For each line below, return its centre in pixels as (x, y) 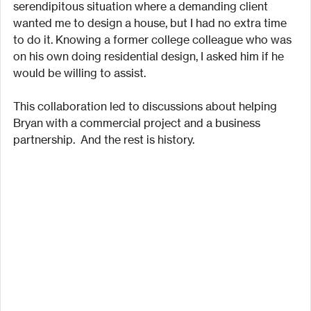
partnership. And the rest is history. (104, 139)
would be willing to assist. (79, 73)
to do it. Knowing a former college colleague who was (154, 39)
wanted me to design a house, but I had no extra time (151, 23)
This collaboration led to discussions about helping (146, 106)
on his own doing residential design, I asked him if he (150, 56)
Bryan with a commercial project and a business (138, 123)
